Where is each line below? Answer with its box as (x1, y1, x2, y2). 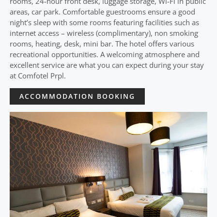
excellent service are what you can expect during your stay (10, 60, 204, 70)
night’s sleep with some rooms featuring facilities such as (10, 17, 199, 27)
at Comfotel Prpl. (10, 70, 66, 80)
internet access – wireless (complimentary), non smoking (10, 28, 198, 38)
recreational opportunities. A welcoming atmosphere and (10, 49, 200, 59)
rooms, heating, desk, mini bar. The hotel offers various (10, 38, 194, 48)
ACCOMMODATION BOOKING (19, 91, 135, 101)
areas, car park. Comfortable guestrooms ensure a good (10, 6, 195, 16)
